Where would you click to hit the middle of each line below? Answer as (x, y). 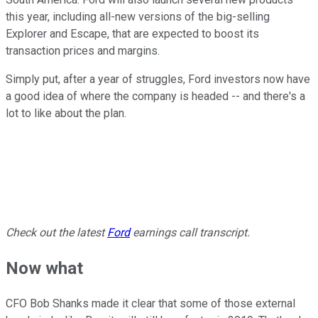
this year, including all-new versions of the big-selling (138, 17)
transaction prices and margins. (84, 51)
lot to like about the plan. (66, 114)
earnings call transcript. (190, 233)
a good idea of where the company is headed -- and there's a (155, 97)
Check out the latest (56, 233)
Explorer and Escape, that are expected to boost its (132, 34)
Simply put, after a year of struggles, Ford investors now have (158, 79)
